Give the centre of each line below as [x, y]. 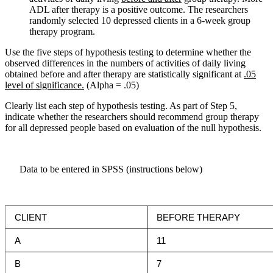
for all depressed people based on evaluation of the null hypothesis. [133, 127]
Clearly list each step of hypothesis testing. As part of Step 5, [121, 105]
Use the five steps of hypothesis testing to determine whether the [128, 52]
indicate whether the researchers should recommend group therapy [132, 116]
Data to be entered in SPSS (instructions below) [104, 169]
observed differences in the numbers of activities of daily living [125, 63]
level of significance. [44, 85]
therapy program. [62, 31]
